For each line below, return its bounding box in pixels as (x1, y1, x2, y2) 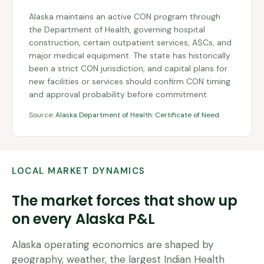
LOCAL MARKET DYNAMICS (12, 165, 146, 177)
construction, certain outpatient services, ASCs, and (29, 37, 232, 48)
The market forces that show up (12, 191, 237, 210)
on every (12, 209, 75, 229)
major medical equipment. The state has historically (29, 50, 230, 61)
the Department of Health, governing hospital (29, 24, 205, 35)
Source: (29, 110, 54, 120)
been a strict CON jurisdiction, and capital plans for (29, 63, 227, 74)
